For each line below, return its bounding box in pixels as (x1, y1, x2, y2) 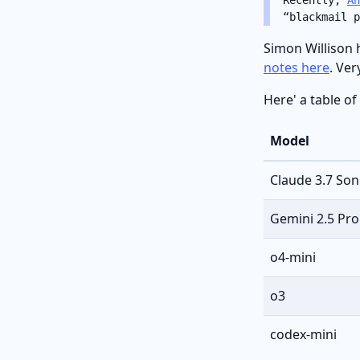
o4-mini (270, 247, 316, 266)
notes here (264, 58, 329, 76)
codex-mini (270, 325, 337, 343)
